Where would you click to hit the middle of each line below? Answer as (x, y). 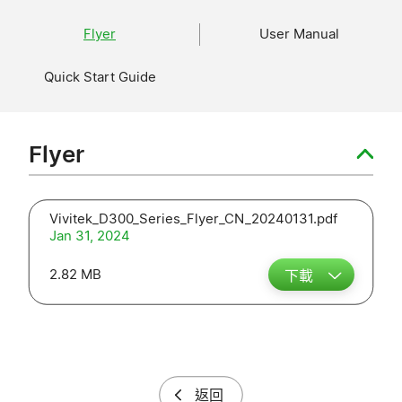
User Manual (299, 34)
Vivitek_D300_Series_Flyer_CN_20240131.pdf (193, 218)
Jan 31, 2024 (90, 235)
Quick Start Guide (100, 77)
